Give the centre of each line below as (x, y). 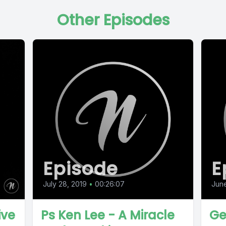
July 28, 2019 (65, 184)
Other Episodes (113, 20)
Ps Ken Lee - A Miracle (108, 215)
